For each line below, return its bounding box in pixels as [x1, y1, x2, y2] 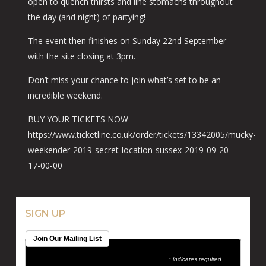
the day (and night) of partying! [27, 11, 145, 23]
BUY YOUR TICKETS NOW [27, 113, 128, 125]
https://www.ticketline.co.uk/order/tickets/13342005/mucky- [27, 129, 256, 140]
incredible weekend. [27, 90, 103, 101]
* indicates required [168, 256, 221, 262]
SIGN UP [24, 208, 65, 219]
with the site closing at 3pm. [27, 50, 135, 62]
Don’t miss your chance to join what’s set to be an [27, 74, 221, 85]
